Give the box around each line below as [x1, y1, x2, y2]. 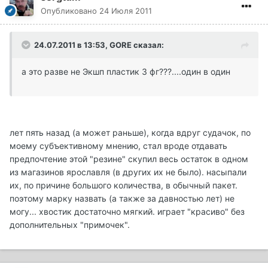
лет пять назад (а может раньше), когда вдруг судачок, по [10, 127, 251, 138]
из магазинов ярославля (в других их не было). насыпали [10, 167, 246, 178]
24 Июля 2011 [99, 6, 152, 16]
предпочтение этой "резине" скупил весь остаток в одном [10, 154, 248, 165]
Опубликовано [41, 6, 99, 16]
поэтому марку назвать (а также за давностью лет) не [10, 193, 234, 204]
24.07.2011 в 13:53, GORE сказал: [34, 40, 164, 50]
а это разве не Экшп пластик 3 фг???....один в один [22, 66, 230, 77]
